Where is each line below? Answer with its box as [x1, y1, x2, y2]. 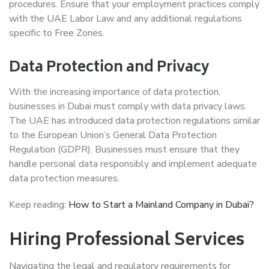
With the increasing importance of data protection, [9, 85, 220, 98]
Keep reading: [9, 198, 68, 211]
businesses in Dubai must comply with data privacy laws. [9, 100, 247, 113]
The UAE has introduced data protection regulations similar [9, 114, 260, 127]
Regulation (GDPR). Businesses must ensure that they [9, 143, 240, 156]
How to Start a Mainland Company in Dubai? [68, 198, 254, 211]
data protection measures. [9, 172, 119, 185]
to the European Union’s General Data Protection [9, 128, 217, 142]
